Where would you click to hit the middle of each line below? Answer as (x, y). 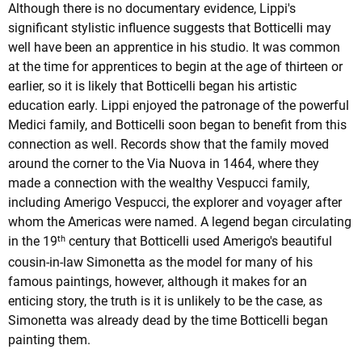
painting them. (49, 340)
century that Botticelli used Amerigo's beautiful (199, 242)
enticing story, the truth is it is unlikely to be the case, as (165, 301)
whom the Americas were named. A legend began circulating (180, 222)
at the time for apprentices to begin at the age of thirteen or (175, 67)
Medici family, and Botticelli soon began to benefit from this (177, 125)
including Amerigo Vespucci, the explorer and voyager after (175, 203)
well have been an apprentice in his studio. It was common (174, 48)
